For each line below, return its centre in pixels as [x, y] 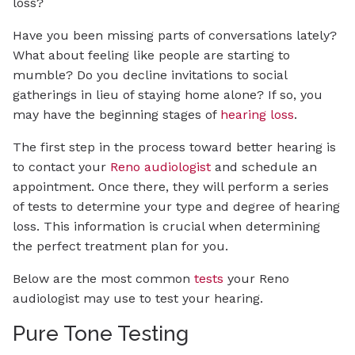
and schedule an [264, 166]
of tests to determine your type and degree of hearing [176, 206]
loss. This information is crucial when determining [166, 226]
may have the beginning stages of [116, 114]
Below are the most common [103, 278]
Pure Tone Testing [101, 333]
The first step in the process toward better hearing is [174, 147]
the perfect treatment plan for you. [120, 246]
